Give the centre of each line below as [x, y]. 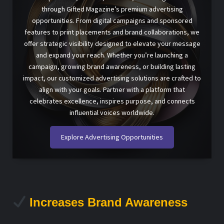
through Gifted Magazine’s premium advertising [112, 9]
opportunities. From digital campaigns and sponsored [112, 21]
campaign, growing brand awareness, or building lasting [112, 67]
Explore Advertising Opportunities [112, 137]
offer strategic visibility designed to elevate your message [112, 44]
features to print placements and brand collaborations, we [112, 32]
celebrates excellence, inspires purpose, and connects [112, 101]
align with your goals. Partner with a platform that [112, 90]
